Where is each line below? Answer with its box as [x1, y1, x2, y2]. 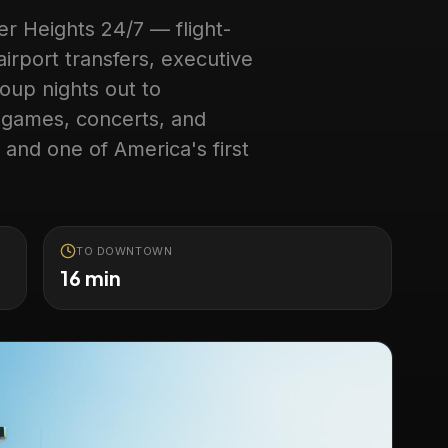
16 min [60, 265, 122, 290]
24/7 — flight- [95, 17, 232, 41]
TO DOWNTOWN [76, 244, 173, 258]
